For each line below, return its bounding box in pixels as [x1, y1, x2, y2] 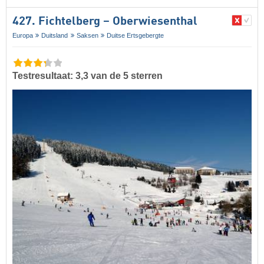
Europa [12, 31, 33, 39]
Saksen [76, 31, 98, 39]
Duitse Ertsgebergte [107, 31, 164, 39]
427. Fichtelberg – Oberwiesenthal [12, 15, 197, 28]
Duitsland [41, 31, 68, 39]
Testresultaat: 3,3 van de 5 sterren [12, 71, 163, 81]
